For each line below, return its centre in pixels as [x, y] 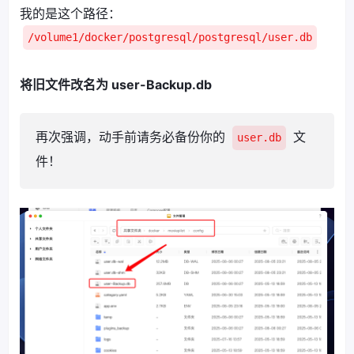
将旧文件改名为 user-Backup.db [116, 85]
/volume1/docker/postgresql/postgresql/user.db [170, 38]
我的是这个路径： [70, 14]
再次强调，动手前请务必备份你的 [132, 137]
